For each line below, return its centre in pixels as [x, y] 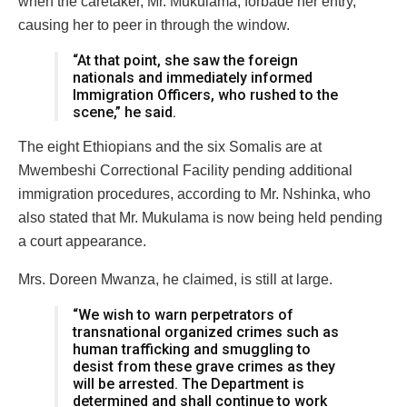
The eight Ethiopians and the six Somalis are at [170, 146]
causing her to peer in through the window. [154, 25]
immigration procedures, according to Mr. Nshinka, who [194, 194]
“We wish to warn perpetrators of [183, 314]
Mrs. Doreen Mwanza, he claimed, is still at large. [175, 279]
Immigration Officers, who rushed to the [205, 94]
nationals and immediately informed [193, 77]
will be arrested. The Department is [189, 383]
